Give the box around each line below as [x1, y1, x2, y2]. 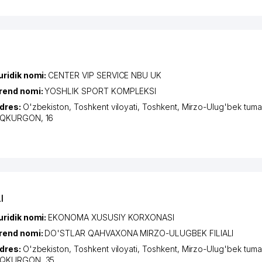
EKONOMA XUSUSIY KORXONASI [48, 212, 175, 222]
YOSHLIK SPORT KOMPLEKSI [44, 85, 157, 96]
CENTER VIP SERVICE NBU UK [48, 70, 162, 80]
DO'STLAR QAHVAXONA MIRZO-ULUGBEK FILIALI [44, 227, 234, 238]
